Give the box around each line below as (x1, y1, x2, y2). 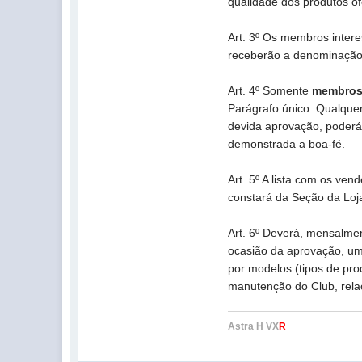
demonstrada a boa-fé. (228, 137, 346, 150)
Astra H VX (228, 321, 280, 331)
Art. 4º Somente (228, 84, 313, 97)
